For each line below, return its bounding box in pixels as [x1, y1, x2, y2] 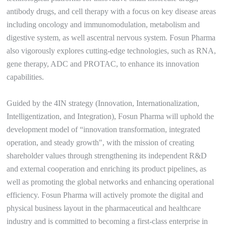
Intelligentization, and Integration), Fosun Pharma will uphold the [7, 111, 214, 121]
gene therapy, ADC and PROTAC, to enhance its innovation [7, 59, 200, 68]
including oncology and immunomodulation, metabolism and [7, 20, 200, 29]
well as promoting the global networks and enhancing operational [7, 177, 214, 186]
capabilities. [7, 72, 44, 81]
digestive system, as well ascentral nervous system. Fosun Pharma [7, 33, 216, 42]
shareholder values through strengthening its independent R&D [7, 151, 207, 160]
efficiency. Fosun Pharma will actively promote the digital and [7, 190, 204, 199]
